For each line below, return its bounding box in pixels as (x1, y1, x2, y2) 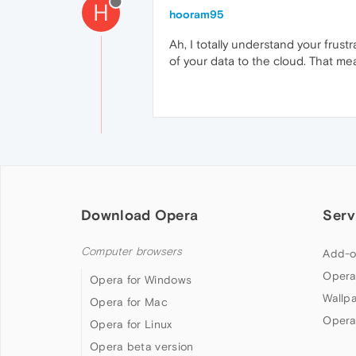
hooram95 (169, 8, 224, 21)
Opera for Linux (90, 318, 172, 331)
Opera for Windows (90, 273, 192, 287)
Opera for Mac (90, 296, 168, 309)
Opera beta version (90, 340, 194, 354)
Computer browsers (81, 245, 183, 259)
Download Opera (81, 207, 199, 224)
